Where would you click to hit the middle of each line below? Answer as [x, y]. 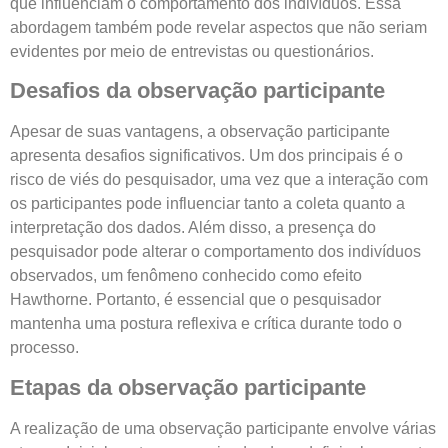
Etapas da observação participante [188, 387]
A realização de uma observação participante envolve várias [223, 428]
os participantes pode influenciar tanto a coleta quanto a [207, 204]
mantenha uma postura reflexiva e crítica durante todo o [206, 324]
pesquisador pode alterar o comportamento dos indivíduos [215, 252]
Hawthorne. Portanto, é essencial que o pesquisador [195, 300]
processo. [44, 348]
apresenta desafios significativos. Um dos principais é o [206, 156]
